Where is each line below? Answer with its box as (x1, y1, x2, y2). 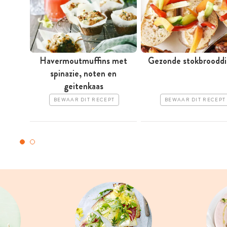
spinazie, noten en (50, 67, 117, 81)
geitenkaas (63, 80, 103, 93)
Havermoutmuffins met (40, 54, 127, 68)
